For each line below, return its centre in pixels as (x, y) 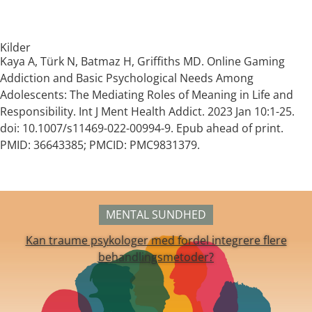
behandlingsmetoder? (156, 257)
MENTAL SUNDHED (156, 214)
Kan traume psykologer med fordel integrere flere (156, 240)
